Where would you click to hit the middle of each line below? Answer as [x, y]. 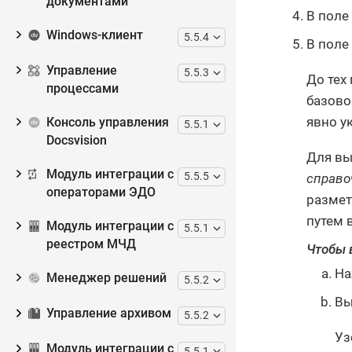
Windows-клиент [94, 35]
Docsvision [76, 140]
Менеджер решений [106, 278]
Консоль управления [107, 122]
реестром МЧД [91, 244]
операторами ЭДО [101, 192]
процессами [82, 88]
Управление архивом [108, 313]
